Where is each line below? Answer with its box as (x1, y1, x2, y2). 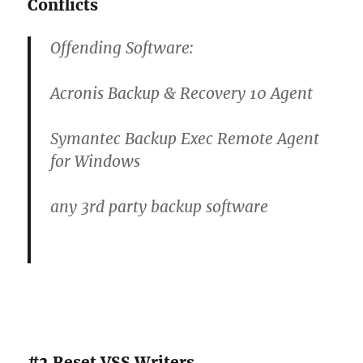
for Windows (50, 151, 141, 171)
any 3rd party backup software (50, 196, 269, 216)
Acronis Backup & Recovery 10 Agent (50, 83, 314, 103)
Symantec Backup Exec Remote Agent (50, 128, 320, 148)
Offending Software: (50, 37, 194, 58)
